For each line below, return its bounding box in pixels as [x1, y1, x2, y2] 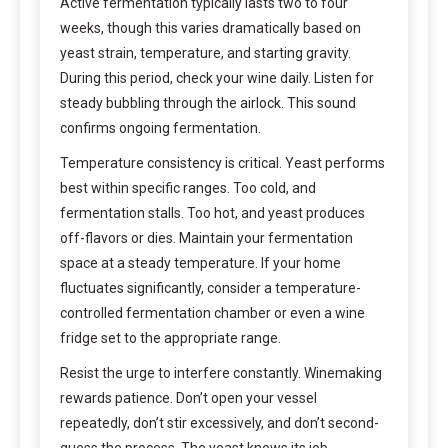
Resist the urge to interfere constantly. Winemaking [60, 364, 382, 381]
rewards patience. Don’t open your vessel [60, 389, 317, 406]
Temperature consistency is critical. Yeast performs [60, 154, 385, 171]
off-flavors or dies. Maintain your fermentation [60, 229, 353, 246]
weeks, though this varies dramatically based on [60, 19, 361, 36]
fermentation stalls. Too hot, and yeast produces [60, 204, 365, 221]
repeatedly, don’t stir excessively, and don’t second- [60, 414, 379, 431]
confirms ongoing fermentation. [60, 119, 261, 136]
